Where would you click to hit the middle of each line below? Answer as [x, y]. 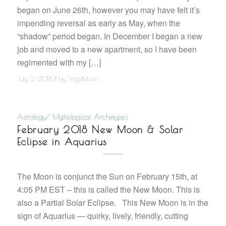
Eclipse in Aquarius [62, 142]
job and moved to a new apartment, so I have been [107, 49]
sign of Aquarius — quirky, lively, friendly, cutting [102, 215]
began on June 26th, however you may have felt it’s [108, 10]
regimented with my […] [59, 62]
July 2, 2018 [34, 79]
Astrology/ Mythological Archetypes [72, 117]
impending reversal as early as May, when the [98, 23]
